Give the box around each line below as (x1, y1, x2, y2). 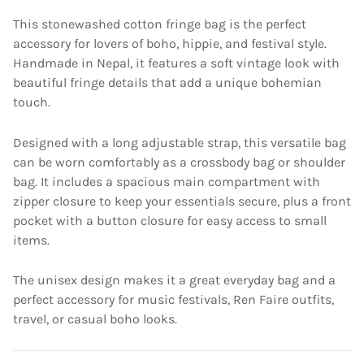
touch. (13, 94, 50, 110)
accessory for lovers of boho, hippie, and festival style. (13, 36, 327, 52)
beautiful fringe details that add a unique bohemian (13, 75, 322, 91)
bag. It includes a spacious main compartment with (13, 173, 320, 189)
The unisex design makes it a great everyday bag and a (13, 272, 336, 288)
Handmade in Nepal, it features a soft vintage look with (13, 55, 340, 71)
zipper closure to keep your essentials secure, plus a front (13, 193, 351, 209)
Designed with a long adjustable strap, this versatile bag (13, 134, 346, 150)
